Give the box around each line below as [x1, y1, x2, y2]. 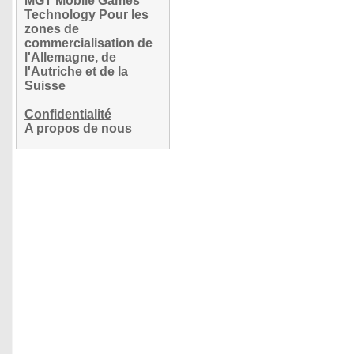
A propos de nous [24, 122, 132, 135]
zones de [24, 22, 79, 36]
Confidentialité [24, 107, 111, 121]
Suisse [24, 79, 66, 92]
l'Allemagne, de [24, 51, 116, 64]
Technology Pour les [24, 8, 149, 21]
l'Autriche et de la [24, 65, 128, 78]
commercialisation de [24, 36, 153, 50]
